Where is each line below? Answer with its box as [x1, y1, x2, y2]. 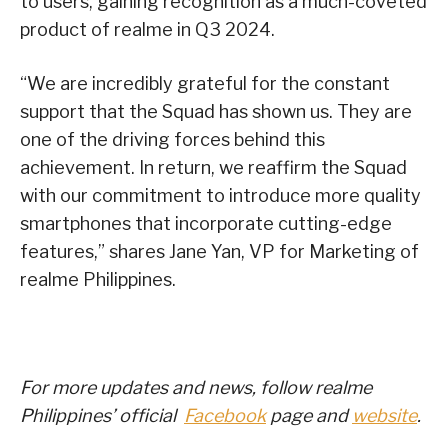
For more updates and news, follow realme [20, 377, 372, 399]
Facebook [184, 405, 266, 427]
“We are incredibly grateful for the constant [20, 73, 390, 95]
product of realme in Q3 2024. [20, 19, 275, 41]
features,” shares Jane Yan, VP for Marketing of [20, 241, 419, 263]
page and [266, 405, 352, 427]
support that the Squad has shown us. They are [20, 101, 412, 123]
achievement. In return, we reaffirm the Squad [20, 157, 407, 179]
